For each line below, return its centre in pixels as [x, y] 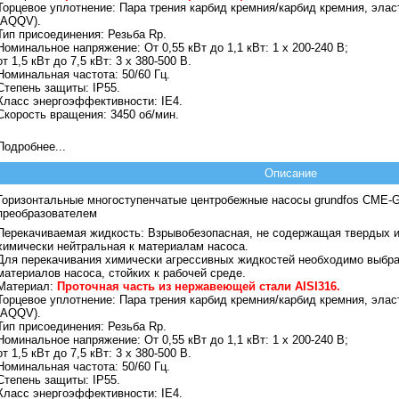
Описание [291, 173]
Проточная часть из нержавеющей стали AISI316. [199, 286]
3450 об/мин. [143, 114]
